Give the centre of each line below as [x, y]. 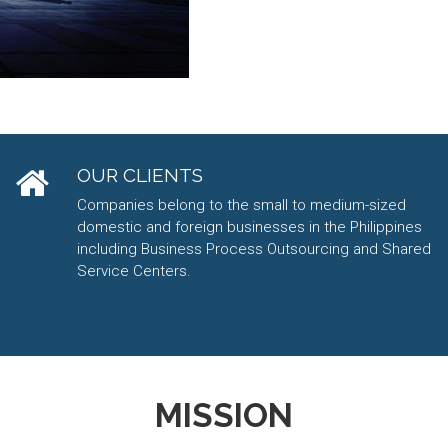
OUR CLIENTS [140, 175]
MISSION [224, 415]
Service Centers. [134, 271]
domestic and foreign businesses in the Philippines [249, 227]
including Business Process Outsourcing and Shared [254, 249]
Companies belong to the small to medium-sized [241, 205]
